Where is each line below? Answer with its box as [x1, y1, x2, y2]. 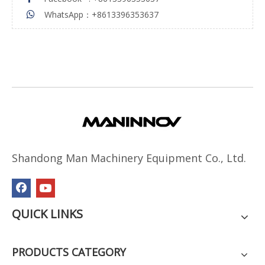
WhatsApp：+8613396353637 [44, 9, 159, 20]
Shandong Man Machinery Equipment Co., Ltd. [12, 151, 246, 165]
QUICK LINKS [12, 206, 83, 222]
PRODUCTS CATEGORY [12, 245, 126, 259]
